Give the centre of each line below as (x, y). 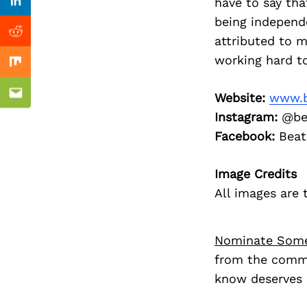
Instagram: (246, 117)
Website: (240, 98)
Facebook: (244, 136)
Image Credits (255, 174)
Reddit (34, 39)
